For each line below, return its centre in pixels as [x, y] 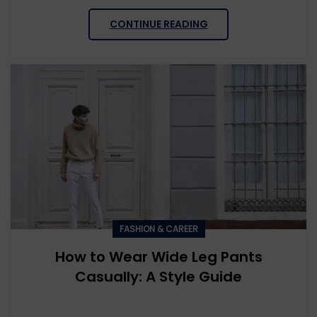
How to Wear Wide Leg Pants [158, 257]
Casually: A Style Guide [158, 277]
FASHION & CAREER [158, 229]
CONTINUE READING [158, 24]
